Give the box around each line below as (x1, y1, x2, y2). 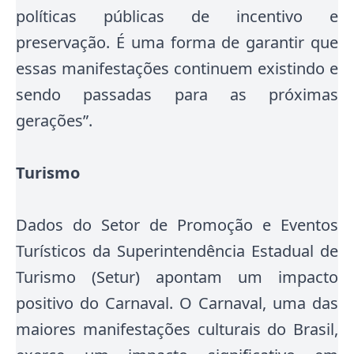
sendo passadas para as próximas (16, 84, 338, 105)
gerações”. (16, 110, 92, 131)
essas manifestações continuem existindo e (16, 58, 338, 79)
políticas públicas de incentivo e (16, 6, 338, 27)
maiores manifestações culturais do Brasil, (16, 318, 338, 340)
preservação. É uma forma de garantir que (16, 32, 338, 53)
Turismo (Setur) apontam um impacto (16, 266, 338, 288)
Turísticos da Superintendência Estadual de (16, 240, 338, 262)
